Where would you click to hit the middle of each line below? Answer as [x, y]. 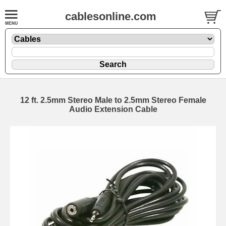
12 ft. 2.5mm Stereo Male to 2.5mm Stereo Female [113, 100]
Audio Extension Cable [113, 109]
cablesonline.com [111, 16]
